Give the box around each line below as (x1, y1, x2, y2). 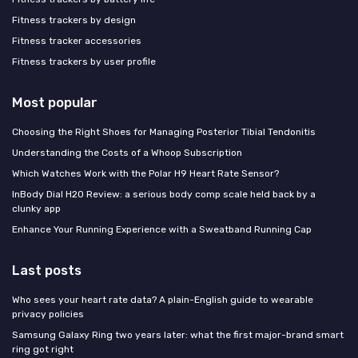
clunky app (12, 202, 61, 214)
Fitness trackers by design (12, 14, 136, 26)
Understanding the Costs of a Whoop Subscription (12, 146, 242, 158)
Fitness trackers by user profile (12, 55, 156, 67)
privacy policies (12, 308, 84, 320)
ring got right (12, 343, 74, 355)
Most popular (12, 93, 97, 110)
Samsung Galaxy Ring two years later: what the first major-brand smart (12, 328, 344, 340)
